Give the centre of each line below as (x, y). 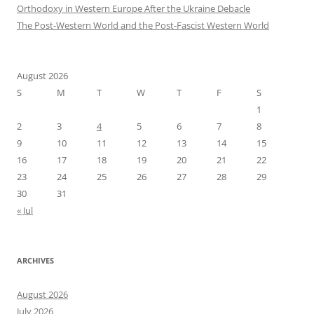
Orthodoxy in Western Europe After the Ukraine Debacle (134, 8)
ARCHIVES (35, 260)
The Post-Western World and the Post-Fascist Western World (143, 25)
